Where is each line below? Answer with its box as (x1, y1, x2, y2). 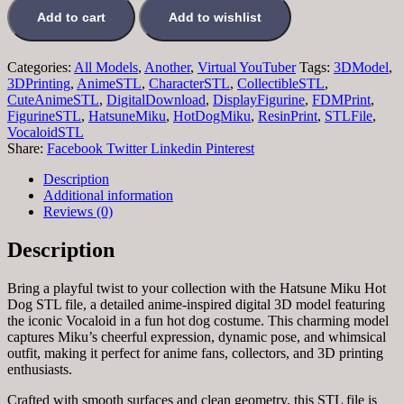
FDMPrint (312, 91, 371, 107)
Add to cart (37, 9, 106, 24)
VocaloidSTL (7, 124, 84, 140)
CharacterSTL (149, 75, 230, 91)
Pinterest (206, 140, 254, 156)
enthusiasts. (7, 361, 72, 377)
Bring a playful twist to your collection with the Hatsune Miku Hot (7, 280, 386, 296)
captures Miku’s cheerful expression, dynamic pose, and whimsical (7, 328, 386, 344)
